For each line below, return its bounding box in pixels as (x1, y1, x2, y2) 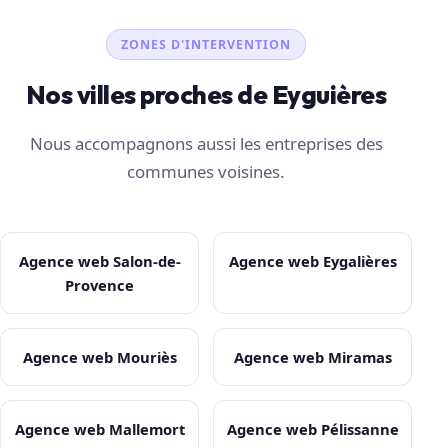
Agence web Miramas (233, 347, 392, 368)
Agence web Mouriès (22, 347, 177, 368)
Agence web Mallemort (14, 419, 185, 440)
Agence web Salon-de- (18, 251, 181, 272)
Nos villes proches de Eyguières (26, 78, 387, 112)
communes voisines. (127, 160, 286, 184)
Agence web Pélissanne (226, 419, 399, 440)
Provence (65, 275, 135, 296)
